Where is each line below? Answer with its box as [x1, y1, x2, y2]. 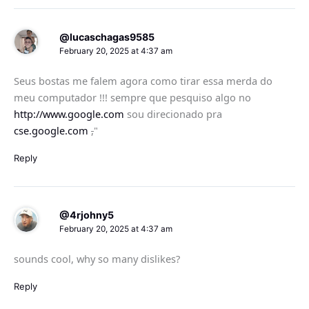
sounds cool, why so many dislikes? [14, 251, 180, 266]
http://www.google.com [14, 106, 124, 121]
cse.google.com [14, 123, 88, 137]
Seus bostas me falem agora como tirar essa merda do [14, 73, 272, 88]
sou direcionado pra [124, 106, 222, 121]
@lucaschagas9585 [59, 31, 154, 43]
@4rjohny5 [59, 209, 114, 221]
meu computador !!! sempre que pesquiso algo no [14, 90, 251, 104]
